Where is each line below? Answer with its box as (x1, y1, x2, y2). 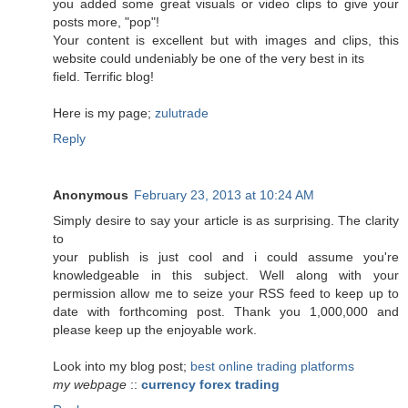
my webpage (53, 376, 127, 392)
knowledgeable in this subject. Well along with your (53, 267, 399, 282)
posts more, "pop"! (53, 14, 159, 29)
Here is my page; (53, 105, 155, 120)
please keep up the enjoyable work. (53, 321, 257, 337)
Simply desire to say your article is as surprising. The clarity (53, 212, 399, 228)
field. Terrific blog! (53, 68, 154, 84)
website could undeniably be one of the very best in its (53, 50, 364, 66)
